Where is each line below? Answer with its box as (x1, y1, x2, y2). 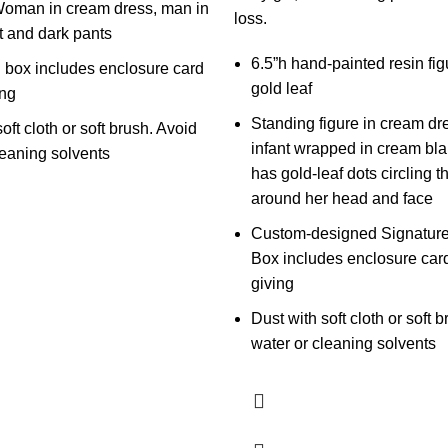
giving (251, 275, 294, 292)
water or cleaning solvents (251, 335, 436, 352)
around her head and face (251, 190, 433, 207)
